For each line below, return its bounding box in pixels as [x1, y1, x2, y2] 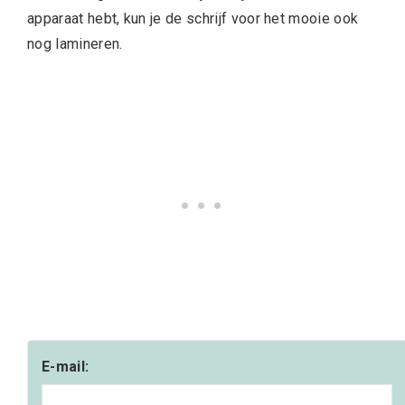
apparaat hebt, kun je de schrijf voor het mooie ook [27, 10, 359, 27]
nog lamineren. [27, 35, 123, 52]
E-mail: [42, 358, 89, 375]
